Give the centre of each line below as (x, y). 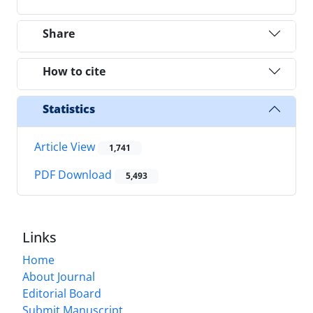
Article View (66, 147)
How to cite (74, 71)
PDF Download (74, 175)
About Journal (59, 276)
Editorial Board (62, 293)
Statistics (69, 109)
